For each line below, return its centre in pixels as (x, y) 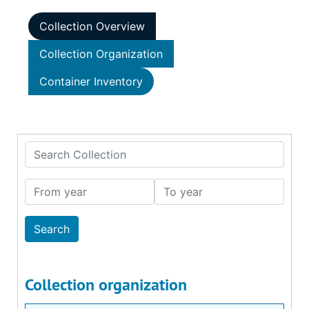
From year (51, 186)
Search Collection (70, 149)
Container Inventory (91, 81)
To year (173, 186)
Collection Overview (92, 26)
